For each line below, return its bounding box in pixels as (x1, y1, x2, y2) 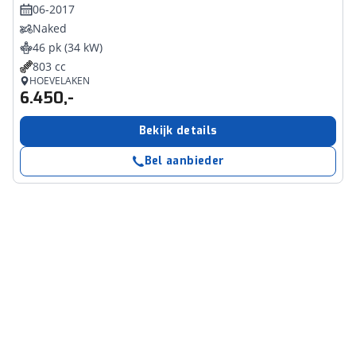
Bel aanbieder (144, 153, 225, 168)
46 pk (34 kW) (33, 40, 103, 55)
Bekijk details (138, 123, 218, 138)
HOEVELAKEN (29, 74, 90, 87)
